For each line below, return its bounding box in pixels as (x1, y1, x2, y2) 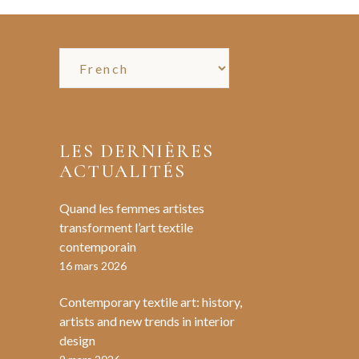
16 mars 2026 (58, 259, 127, 272)
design (58, 333, 95, 348)
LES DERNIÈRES (58, 140, 215, 163)
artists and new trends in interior (58, 313, 235, 329)
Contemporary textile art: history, (58, 294, 242, 309)
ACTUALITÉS (58, 160, 187, 183)
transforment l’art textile (58, 220, 193, 235)
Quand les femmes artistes (58, 200, 204, 216)
